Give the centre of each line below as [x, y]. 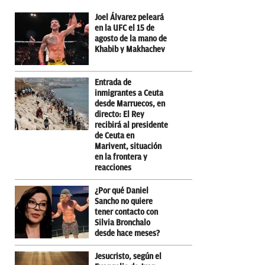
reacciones [113, 167]
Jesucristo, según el [128, 256]
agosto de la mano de [131, 38]
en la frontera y [121, 157]
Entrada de [113, 82]
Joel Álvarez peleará [129, 17]
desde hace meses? [127, 233]
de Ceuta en [114, 135]
